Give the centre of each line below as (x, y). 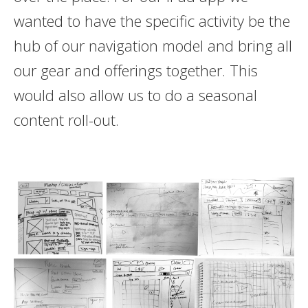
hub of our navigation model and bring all (153, 45)
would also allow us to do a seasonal (135, 95)
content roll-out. (66, 119)
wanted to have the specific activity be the (152, 20)
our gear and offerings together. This (135, 70)
